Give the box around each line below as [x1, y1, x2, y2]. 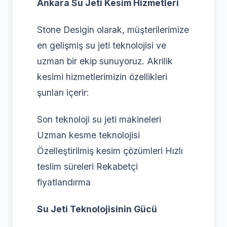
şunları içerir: [37, 87, 89, 98]
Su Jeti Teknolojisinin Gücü [37, 204, 157, 215]
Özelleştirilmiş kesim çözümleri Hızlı [37, 145, 183, 157]
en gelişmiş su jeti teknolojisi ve [37, 40, 166, 51]
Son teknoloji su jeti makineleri [37, 114, 161, 125]
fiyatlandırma [37, 177, 91, 188]
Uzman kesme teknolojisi [37, 130, 140, 141]
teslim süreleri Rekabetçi [37, 161, 138, 172]
